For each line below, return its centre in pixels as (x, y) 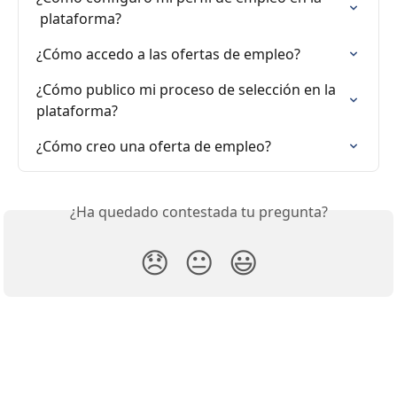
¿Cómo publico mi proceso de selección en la (188, 89)
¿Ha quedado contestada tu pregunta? (198, 211)
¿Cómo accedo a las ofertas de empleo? (168, 54)
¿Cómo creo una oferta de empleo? (154, 146)
